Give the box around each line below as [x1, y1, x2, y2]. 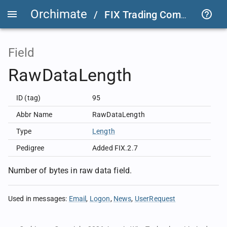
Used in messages [8, 195, 66, 203]
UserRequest [134, 195, 176, 203]
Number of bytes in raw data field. [8, 166, 132, 175]
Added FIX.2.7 [92, 144, 138, 152]
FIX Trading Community [104, 8, 181, 21]
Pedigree [16, 144, 45, 152]
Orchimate [30, 7, 87, 21]
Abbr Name [16, 110, 53, 119]
